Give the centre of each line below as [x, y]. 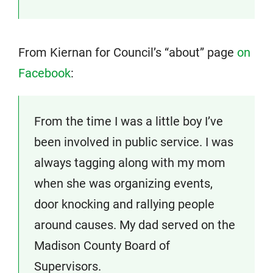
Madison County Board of [102, 246]
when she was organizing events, [123, 184]
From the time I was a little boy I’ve [129, 122]
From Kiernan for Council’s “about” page [128, 53]
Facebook [44, 73]
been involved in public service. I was [134, 142]
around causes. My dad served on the [135, 225]
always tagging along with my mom [130, 163]
